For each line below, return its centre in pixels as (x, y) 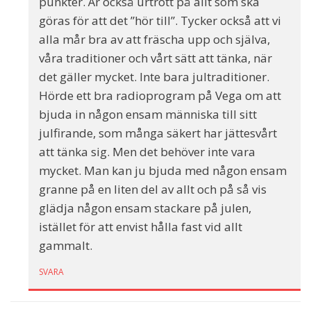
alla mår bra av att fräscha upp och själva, (154, 40)
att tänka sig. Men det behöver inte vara (147, 152)
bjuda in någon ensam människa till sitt (148, 115)
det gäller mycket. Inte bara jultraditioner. (154, 77)
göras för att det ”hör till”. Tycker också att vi (160, 21)
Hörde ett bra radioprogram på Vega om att (160, 96)
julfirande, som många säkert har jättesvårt (158, 133)
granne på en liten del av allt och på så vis (153, 190)
